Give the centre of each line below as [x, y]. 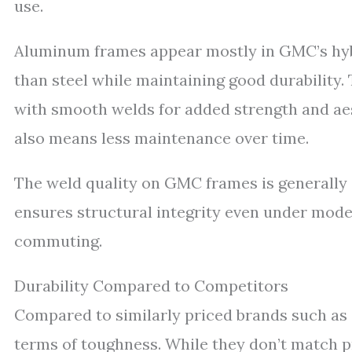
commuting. [58, 241]
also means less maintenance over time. [161, 138]
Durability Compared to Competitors [151, 286]
